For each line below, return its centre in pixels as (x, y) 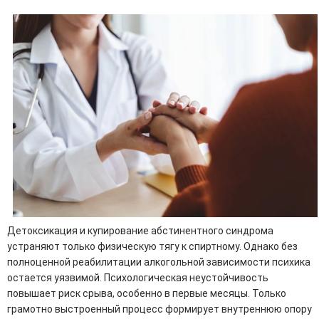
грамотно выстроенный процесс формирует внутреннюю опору (159, 309)
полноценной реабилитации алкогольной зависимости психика (159, 262)
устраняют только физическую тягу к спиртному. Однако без (152, 247)
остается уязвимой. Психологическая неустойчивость (138, 278)
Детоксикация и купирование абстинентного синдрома (140, 231)
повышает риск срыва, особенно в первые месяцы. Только (147, 294)
